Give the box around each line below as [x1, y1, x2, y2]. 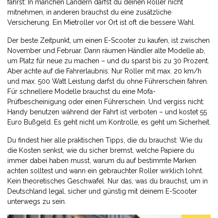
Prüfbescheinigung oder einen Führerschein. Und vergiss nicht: [7, 98, 204, 106]
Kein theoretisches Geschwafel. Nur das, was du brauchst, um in [7, 177, 208, 185]
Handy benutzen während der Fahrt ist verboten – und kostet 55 [7, 108, 207, 116]
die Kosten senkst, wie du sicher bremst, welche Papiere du [7, 146, 194, 154]
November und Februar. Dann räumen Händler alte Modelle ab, [7, 47, 205, 54]
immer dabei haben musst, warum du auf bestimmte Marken [7, 157, 196, 164]
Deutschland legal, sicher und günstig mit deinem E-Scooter [7, 187, 197, 195]
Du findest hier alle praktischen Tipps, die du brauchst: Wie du [7, 136, 202, 144]
